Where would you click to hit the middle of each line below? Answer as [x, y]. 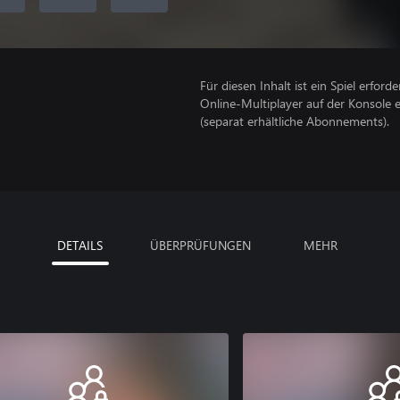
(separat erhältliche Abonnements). [295, 121]
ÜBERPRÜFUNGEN [200, 245]
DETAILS [80, 245]
